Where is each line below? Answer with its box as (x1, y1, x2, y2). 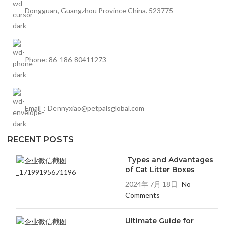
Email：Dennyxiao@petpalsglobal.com (25, 103, 144, 112)
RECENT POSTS (8, 134, 74, 144)
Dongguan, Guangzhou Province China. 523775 (25, 6, 173, 15)
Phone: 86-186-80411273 (25, 54, 106, 64)
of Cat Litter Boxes (125, 164, 195, 174)
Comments (125, 190, 160, 199)
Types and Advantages (125, 155, 213, 164)
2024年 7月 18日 (125, 179, 178, 188)
